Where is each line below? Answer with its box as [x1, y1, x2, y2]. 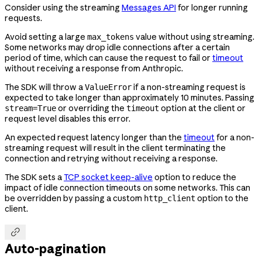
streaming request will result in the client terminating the [5, 143, 226, 154]
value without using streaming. [134, 32, 254, 43]
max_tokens [87, 32, 134, 42]
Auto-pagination [5, 240, 106, 256]
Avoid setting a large [5, 32, 87, 43]
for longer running [176, 2, 248, 13]
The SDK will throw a [5, 82, 85, 93]
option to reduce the [153, 172, 236, 183]
